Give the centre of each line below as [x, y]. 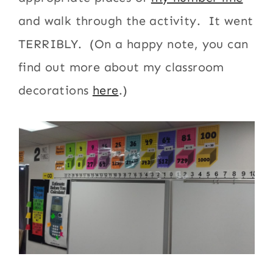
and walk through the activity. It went [136, 21]
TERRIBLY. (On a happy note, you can [133, 44]
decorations [55, 90]
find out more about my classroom [121, 67]
